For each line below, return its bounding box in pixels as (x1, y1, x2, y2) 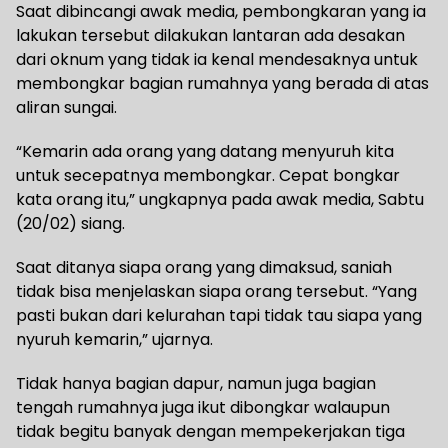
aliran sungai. (16, 96, 117, 120)
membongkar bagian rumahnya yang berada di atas (16, 72, 429, 96)
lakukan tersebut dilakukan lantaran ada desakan (16, 24, 405, 48)
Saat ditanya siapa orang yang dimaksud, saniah (16, 256, 392, 280)
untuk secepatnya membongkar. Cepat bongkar (16, 164, 400, 188)
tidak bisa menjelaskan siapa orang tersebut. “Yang (16, 280, 417, 304)
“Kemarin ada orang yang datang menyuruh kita (16, 140, 394, 164)
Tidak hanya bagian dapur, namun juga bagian (16, 372, 376, 396)
